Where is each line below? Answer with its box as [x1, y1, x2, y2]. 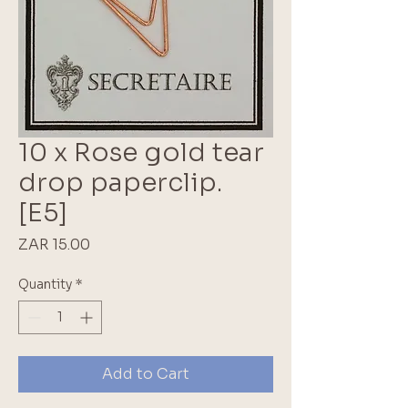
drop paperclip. [18, 166, 222, 199]
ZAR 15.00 [18, 234, 90, 254]
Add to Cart [102, 363, 189, 383]
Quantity [18, 275, 72, 292]
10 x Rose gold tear [18, 136, 264, 168]
